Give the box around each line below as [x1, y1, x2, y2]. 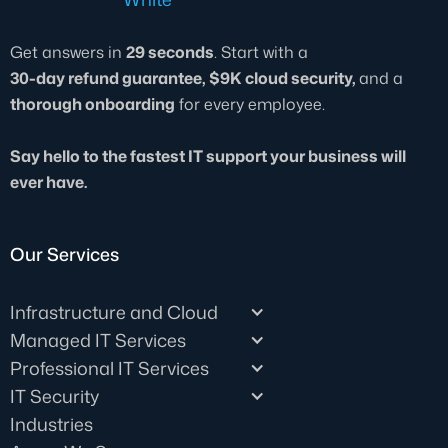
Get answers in [10, 40, 126, 63]
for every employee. [175, 92, 325, 115]
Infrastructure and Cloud [10, 298, 218, 325]
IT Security [10, 382, 99, 409]
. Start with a [214, 40, 308, 63]
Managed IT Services [10, 326, 186, 353]
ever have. [10, 170, 87, 193]
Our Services [10, 240, 119, 267]
